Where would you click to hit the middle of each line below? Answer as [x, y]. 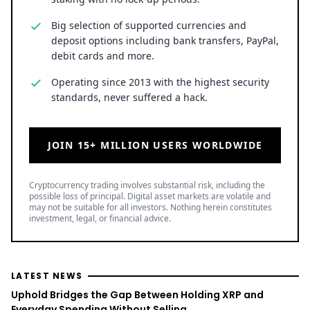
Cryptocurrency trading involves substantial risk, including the [147, 192]
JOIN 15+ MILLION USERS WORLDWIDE [155, 152]
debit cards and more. [103, 62]
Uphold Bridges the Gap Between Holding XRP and [137, 301]
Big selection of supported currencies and [149, 32]
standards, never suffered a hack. [129, 104]
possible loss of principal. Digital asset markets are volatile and [150, 203]
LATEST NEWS [47, 282]
